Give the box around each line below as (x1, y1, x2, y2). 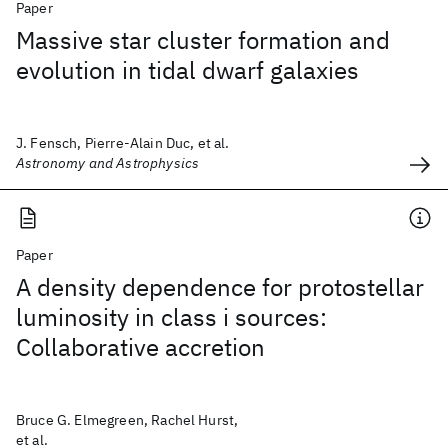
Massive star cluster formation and (16, 24, 390, 56)
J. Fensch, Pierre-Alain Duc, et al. (16, 134, 230, 152)
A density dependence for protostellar (16, 271, 424, 303)
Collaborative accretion (16, 331, 265, 363)
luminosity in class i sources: (16, 301, 327, 333)
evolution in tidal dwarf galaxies (16, 54, 359, 86)
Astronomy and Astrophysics (16, 154, 200, 172)
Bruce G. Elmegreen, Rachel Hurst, (16, 411, 239, 429)
